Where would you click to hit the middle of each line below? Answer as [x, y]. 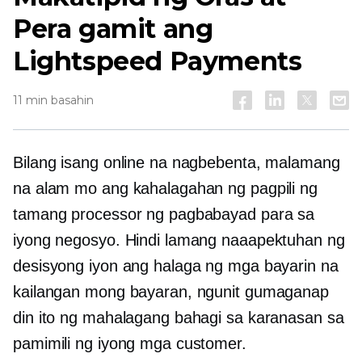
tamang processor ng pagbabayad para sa [164, 214]
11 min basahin [53, 100]
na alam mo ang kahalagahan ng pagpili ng [165, 188]
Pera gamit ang [113, 29]
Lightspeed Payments [158, 61]
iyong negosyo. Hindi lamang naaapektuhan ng [179, 240]
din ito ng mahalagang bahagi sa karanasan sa [179, 318]
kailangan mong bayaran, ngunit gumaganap [171, 292]
